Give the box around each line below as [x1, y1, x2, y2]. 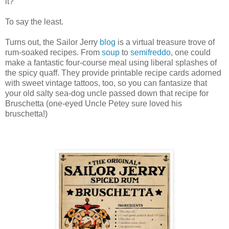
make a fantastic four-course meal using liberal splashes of [5, 58, 217, 67]
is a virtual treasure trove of [116, 38, 215, 47]
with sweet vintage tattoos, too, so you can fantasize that [5, 79, 207, 87]
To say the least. [5, 17, 63, 26]
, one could [171, 48, 211, 57]
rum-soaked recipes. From [5, 48, 102, 57]
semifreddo [130, 48, 171, 57]
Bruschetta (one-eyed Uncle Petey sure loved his [5, 99, 182, 108]
